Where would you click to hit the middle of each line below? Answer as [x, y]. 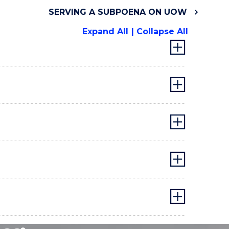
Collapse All [162, 31]
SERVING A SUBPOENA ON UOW [118, 12]
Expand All [105, 31]
